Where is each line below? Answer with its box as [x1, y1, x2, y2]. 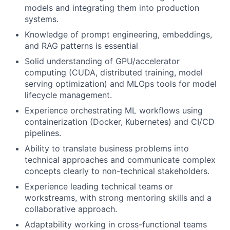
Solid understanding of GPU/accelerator [25, 56, 180, 66]
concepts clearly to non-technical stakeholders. [25, 166, 209, 176]
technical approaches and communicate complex [25, 155, 216, 165]
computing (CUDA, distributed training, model [25, 67, 203, 78]
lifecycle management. [25, 90, 112, 100]
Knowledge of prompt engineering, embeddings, [25, 29, 212, 40]
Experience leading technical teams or [25, 181, 173, 191]
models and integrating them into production [25, 3, 199, 13]
